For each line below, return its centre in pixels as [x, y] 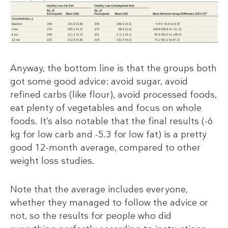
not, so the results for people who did [91, 216]
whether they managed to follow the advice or [109, 203]
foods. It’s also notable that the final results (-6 [111, 121]
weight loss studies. [52, 161]
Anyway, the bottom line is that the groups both [113, 68]
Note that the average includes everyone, [99, 190]
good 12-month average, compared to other [105, 148]
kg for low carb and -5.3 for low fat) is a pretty [108, 135]
